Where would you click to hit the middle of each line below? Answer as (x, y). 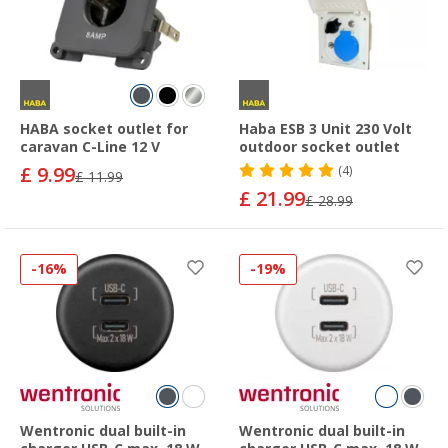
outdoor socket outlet (319, 147)
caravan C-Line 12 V (90, 147)
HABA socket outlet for (104, 129)
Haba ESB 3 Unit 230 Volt (325, 129)
